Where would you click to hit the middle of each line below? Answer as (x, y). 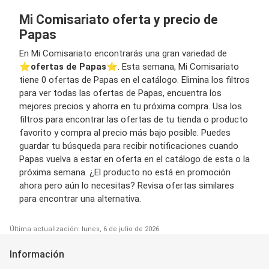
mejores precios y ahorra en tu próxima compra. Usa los (131, 107)
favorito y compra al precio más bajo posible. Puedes (125, 133)
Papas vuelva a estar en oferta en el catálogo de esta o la (134, 159)
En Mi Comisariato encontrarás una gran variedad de (123, 54)
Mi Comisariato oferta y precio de (119, 20)
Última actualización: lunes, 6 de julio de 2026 (84, 229)
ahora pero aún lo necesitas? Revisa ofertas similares (127, 186)
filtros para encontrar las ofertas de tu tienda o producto (134, 120)
